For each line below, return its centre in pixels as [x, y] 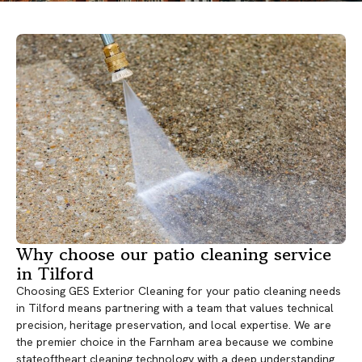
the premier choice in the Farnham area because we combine [175, 342]
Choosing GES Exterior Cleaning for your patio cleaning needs [179, 291]
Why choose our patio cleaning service [174, 254]
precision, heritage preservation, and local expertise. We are [174, 325]
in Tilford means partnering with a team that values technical [175, 308]
